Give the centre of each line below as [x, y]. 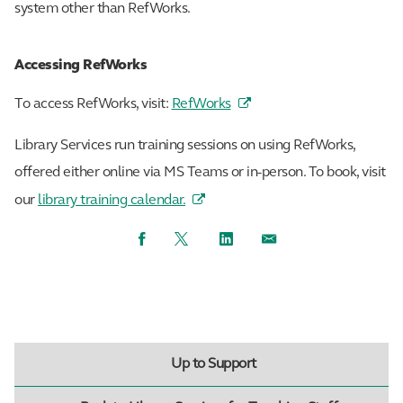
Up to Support [214, 364]
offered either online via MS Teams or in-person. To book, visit [200, 172]
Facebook [168, 238]
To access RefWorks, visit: [93, 104]
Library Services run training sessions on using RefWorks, [185, 145]
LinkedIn [246, 238]
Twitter [196, 238]
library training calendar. [112, 200]
